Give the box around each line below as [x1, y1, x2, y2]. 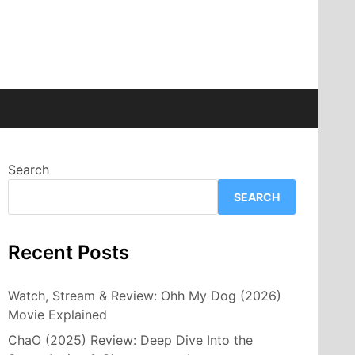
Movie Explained [8, 306, 107, 323]
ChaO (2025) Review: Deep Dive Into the [8, 331, 253, 348]
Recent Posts [8, 241, 129, 264]
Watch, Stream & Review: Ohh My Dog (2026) [8, 287, 281, 303]
